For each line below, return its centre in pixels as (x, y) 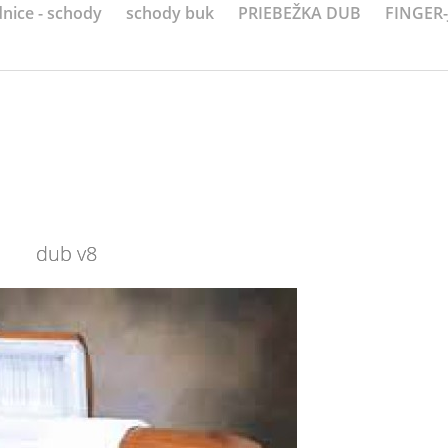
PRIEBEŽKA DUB (299, 13)
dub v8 (66, 253)
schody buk (170, 13)
